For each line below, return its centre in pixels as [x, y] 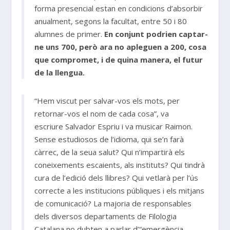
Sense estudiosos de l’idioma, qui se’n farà [109, 139]
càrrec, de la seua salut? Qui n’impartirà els [110, 152]
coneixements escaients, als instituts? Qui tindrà [120, 165]
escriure [50, 126]
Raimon [178, 126]
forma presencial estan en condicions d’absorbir [119, 8]
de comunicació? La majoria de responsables [113, 203]
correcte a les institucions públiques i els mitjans [120, 190]
